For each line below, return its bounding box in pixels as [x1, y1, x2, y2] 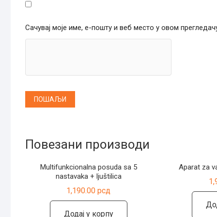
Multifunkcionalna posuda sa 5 [40, 163, 137, 172]
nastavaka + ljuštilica [55, 172, 122, 181]
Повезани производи [25, 137, 150, 152]
